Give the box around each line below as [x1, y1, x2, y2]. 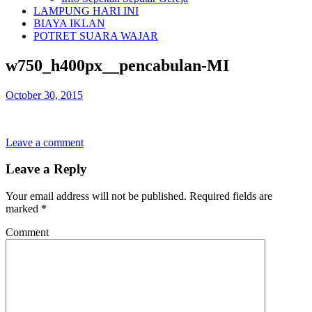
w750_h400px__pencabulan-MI [6, 56, 229, 75]
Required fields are [187, 190, 272, 203]
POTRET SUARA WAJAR [33, 29, 158, 42]
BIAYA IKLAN [33, 17, 105, 29]
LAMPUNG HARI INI [33, 4, 139, 17]
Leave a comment [6, 136, 84, 148]
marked [6, 203, 41, 215]
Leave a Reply [6, 162, 87, 177]
